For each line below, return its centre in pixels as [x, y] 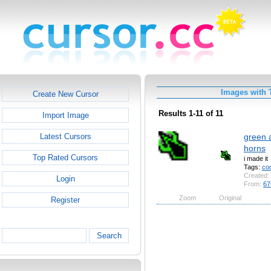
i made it [256, 158]
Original [230, 198]
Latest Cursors [65, 136]
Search [109, 236]
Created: [256, 175]
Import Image [65, 115]
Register [65, 200]
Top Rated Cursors [65, 158]
